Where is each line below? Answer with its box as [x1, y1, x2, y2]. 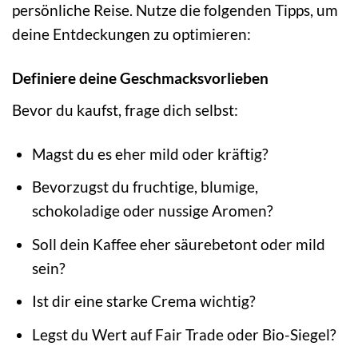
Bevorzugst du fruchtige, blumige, [31, 177, 258, 197]
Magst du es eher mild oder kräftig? [31, 144, 268, 163]
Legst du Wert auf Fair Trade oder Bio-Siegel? [31, 324, 336, 344]
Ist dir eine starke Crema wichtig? [31, 292, 256, 311]
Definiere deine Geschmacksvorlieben [12, 69, 268, 88]
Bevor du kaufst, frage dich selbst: [12, 100, 238, 119]
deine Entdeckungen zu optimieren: [12, 25, 251, 44]
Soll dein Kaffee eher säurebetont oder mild [31, 234, 325, 253]
